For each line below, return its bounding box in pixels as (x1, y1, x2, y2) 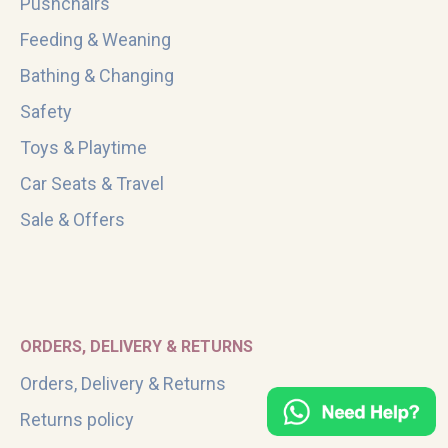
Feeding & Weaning (20, 29, 171, 51)
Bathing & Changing (20, 65, 174, 87)
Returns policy (20, 409, 134, 431)
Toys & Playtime (20, 137, 147, 159)
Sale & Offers (20, 209, 125, 231)
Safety (20, 101, 72, 123)
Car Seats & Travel (20, 173, 164, 195)
